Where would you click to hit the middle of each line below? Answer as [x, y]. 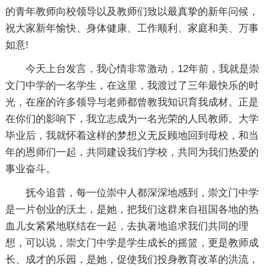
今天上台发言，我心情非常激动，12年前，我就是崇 [142, 69]
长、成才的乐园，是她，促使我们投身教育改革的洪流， [132, 260]
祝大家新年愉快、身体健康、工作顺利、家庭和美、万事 [132, 28]
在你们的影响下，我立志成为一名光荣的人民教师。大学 [132, 119]
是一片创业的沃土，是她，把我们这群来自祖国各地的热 [132, 209]
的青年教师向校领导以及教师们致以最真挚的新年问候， [132, 12]
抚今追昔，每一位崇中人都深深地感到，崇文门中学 [142, 193]
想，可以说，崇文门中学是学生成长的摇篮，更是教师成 [132, 243]
